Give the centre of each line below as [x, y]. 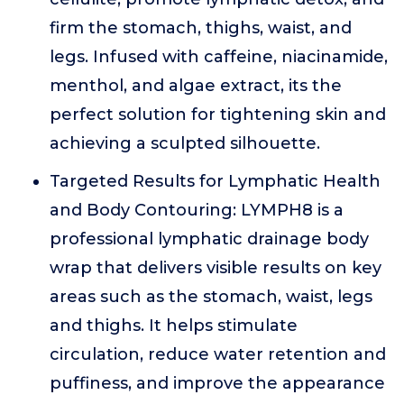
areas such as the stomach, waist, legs [211, 297]
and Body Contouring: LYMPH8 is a [197, 210]
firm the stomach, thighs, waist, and [201, 28]
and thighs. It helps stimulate [174, 326]
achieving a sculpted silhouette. [185, 143]
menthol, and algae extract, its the [196, 86]
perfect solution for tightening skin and [218, 115]
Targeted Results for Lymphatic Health [215, 181]
